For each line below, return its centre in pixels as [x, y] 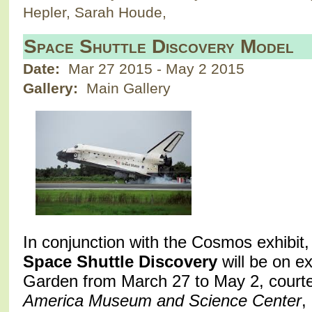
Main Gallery [126, 88]
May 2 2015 [205, 68]
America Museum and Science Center [162, 300]
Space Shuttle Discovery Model [158, 46]
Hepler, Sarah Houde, [94, 12]
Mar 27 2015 [112, 68]
